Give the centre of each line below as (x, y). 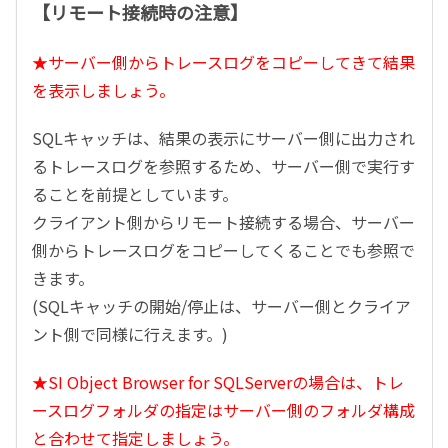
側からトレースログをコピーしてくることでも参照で (223, 250)
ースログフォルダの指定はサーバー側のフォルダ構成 (223, 410)
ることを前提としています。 (135, 194)
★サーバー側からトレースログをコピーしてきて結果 (223, 62)
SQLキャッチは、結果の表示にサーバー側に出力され (223, 138)
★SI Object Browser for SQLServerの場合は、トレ (218, 382)
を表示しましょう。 (103, 90)
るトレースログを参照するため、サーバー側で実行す (223, 166)
